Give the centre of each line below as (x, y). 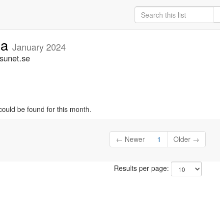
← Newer (131, 139)
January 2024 (39, 47)
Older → (187, 139)
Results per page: (142, 168)
